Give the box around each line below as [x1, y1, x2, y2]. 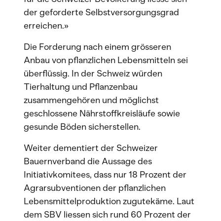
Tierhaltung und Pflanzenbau [24, 81, 138, 92]
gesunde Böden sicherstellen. [24, 121, 141, 132]
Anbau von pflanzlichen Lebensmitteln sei [24, 55, 188, 66]
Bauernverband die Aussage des [24, 156, 152, 167]
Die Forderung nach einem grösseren [24, 41, 171, 52]
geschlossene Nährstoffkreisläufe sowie [24, 108, 180, 119]
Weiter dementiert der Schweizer [24, 143, 158, 153]
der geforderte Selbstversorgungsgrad [24, 7, 179, 18]
